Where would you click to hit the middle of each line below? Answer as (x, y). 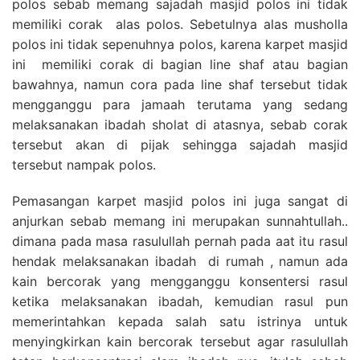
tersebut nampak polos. (84, 164)
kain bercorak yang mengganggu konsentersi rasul (180, 281)
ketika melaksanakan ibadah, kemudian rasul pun (180, 301)
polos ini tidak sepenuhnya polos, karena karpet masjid (180, 44)
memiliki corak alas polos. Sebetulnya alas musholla (180, 24)
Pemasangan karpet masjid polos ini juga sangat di (180, 200)
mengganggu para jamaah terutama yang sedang (180, 104)
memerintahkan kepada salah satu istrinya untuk (180, 321)
